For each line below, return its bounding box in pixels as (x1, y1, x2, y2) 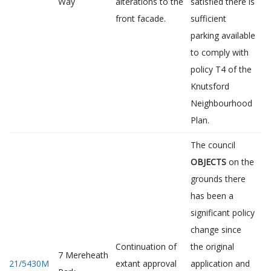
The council (191, 139, 235, 151)
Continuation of (116, 241, 177, 252)
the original (191, 241, 234, 252)
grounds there (191, 173, 246, 184)
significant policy (191, 207, 255, 218)
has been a (191, 190, 233, 201)
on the (226, 156, 254, 168)
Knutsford (191, 80, 229, 92)
